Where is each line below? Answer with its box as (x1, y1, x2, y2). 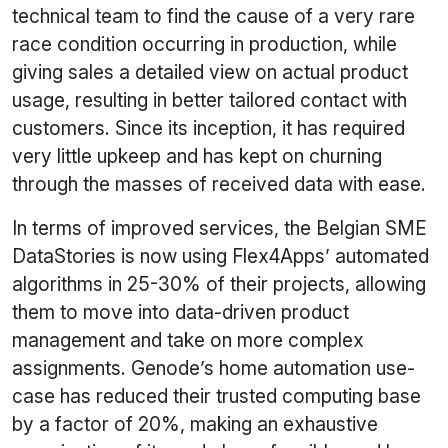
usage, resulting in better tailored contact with (12, 88, 407, 113)
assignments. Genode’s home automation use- (12, 356, 415, 381)
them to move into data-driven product (12, 300, 349, 325)
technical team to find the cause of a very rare (12, 4, 415, 29)
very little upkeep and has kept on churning (12, 144, 382, 169)
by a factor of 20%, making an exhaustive (12, 412, 378, 437)
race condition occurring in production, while (12, 32, 397, 57)
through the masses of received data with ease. (12, 172, 426, 197)
